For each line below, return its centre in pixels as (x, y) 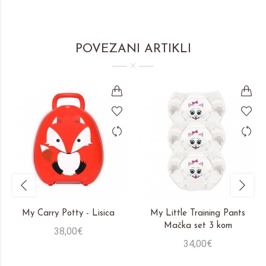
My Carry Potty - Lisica (68, 213)
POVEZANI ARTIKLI (133, 49)
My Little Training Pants (198, 213)
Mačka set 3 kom (198, 226)
